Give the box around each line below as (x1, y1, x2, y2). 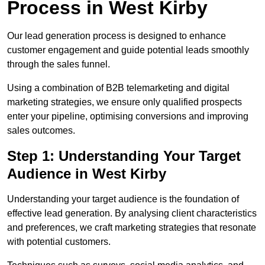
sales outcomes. (7, 125, 75, 136)
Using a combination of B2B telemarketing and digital (7, 83, 230, 93)
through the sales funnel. (7, 59, 110, 70)
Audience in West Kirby (7, 166, 166, 182)
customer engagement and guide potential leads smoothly (7, 45, 249, 56)
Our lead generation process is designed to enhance (7, 31, 226, 41)
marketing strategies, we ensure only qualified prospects (7, 97, 242, 108)
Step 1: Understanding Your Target (7, 148, 241, 164)
